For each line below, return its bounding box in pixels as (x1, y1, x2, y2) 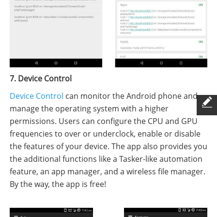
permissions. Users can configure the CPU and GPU (10, 115, 198, 126)
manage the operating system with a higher (10, 103, 169, 114)
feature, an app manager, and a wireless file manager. (10, 166, 205, 177)
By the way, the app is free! (10, 178, 106, 189)
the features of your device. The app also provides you (10, 140, 207, 152)
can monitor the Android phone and (63, 90, 198, 101)
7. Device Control (10, 73, 72, 84)
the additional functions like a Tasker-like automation (10, 153, 202, 164)
